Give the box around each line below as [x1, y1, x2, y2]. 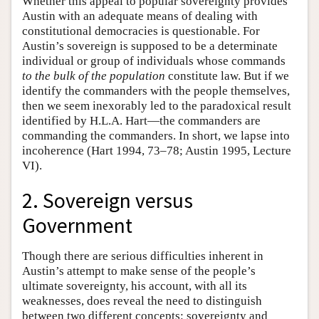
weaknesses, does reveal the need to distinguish [22, 293, 262, 308]
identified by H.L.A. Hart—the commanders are [22, 113, 261, 127]
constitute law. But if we [165, 68, 289, 83]
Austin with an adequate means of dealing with [22, 9, 258, 23]
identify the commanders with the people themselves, [22, 83, 290, 98]
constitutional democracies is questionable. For [22, 23, 260, 38]
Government [22, 211, 132, 239]
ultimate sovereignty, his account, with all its [22, 278, 247, 293]
